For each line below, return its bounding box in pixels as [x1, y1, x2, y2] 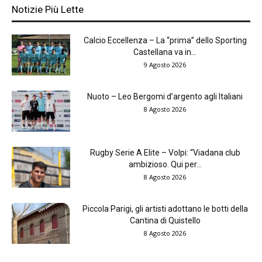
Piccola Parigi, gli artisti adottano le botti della [82, 204, 248, 214]
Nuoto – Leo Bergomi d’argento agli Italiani [87, 92, 243, 102]
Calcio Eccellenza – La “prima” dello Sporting [83, 36, 247, 46]
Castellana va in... [133, 47, 196, 57]
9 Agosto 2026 [144, 60, 186, 70]
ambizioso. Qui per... [128, 160, 202, 170]
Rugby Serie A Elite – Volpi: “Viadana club [89, 148, 240, 158]
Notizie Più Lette [12, 4, 84, 16]
